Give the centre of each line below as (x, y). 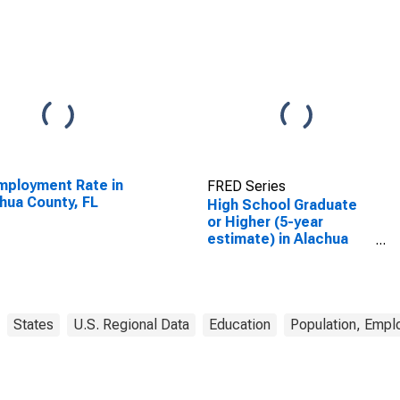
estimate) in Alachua (277, 239)
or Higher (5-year (265, 222)
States (33, 325)
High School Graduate (282, 205)
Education (240, 325)
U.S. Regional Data (131, 325)
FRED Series (246, 186)
